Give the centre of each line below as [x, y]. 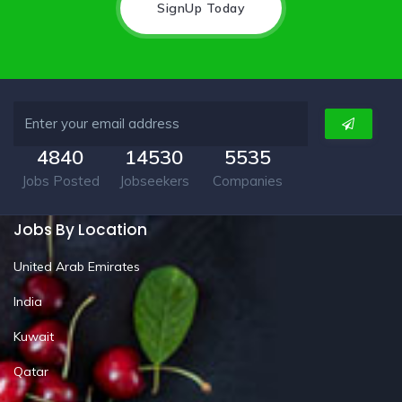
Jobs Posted [60, 180]
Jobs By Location [80, 229]
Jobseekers [154, 180]
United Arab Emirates [77, 266]
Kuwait [34, 336]
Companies [248, 180]
